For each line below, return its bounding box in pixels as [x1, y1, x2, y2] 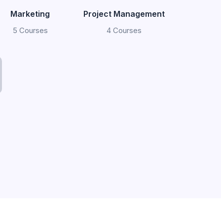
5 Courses [12, 26, 48, 35]
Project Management [83, 9, 165, 19]
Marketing [10, 9, 50, 19]
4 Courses [106, 26, 142, 35]
